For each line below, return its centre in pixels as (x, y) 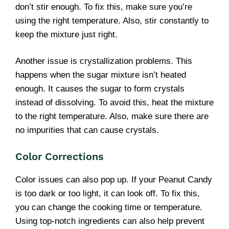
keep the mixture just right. (66, 34)
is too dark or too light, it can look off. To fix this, (108, 193)
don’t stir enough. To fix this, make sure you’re (104, 7)
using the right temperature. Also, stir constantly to (112, 20)
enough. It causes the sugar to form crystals (100, 89)
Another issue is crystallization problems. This (104, 61)
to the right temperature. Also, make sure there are (112, 116)
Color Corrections (60, 156)
